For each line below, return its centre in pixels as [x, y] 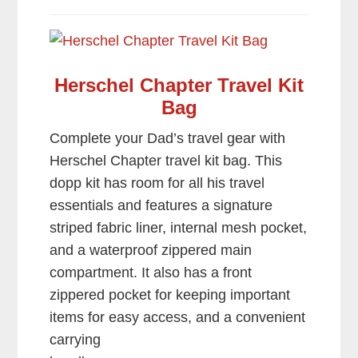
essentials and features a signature [161, 206]
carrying [76, 340]
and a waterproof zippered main [151, 251]
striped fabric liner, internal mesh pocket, [179, 228]
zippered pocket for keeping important [170, 295]
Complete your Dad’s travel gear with [168, 139]
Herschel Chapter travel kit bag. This [166, 161]
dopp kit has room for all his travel [157, 183]
